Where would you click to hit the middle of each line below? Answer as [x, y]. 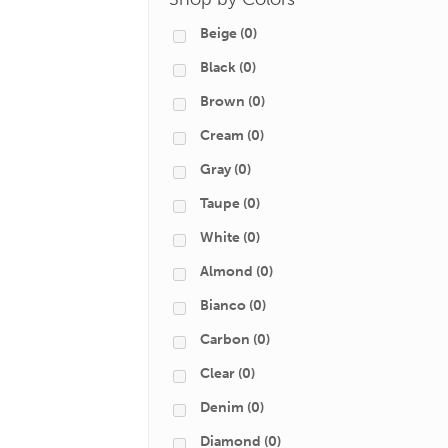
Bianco [223, 305]
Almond [226, 271]
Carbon [225, 339]
